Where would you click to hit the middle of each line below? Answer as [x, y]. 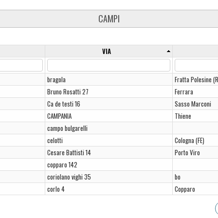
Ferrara [184, 91]
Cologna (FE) [189, 140]
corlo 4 [56, 189]
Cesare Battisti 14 [69, 152]
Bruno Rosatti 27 [68, 91]
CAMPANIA [59, 116]
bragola [56, 79]
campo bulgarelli [67, 128]
